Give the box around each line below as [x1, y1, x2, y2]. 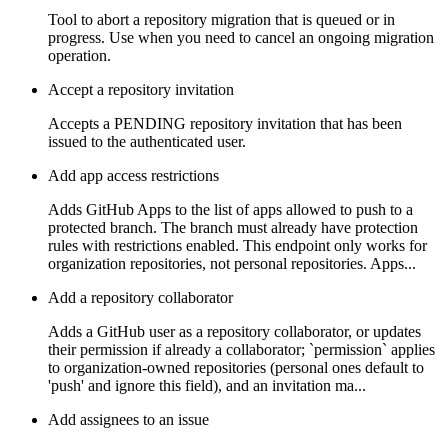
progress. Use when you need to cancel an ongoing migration [48, 29, 434, 47]
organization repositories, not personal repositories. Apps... [48, 255, 416, 273]
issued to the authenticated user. [48, 133, 246, 151]
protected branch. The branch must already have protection [48, 219, 418, 237]
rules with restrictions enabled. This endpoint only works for [48, 237, 427, 255]
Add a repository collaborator [48, 289, 233, 307]
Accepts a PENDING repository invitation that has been [48, 115, 402, 133]
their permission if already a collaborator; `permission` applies [48, 341, 435, 359]
